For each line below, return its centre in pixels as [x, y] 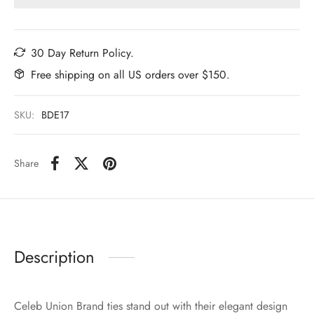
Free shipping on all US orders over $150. [130, 74]
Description [54, 257]
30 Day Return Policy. [82, 53]
